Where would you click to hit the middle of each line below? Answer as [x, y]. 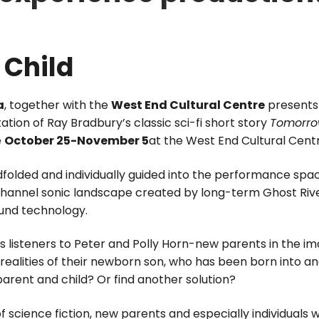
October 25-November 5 [77, 141]
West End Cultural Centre [188, 105]
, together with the [58, 105]
